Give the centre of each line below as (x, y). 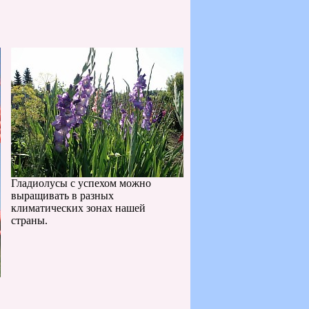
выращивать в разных (62, 196)
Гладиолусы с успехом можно (81, 183)
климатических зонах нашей (78, 208)
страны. (29, 220)
